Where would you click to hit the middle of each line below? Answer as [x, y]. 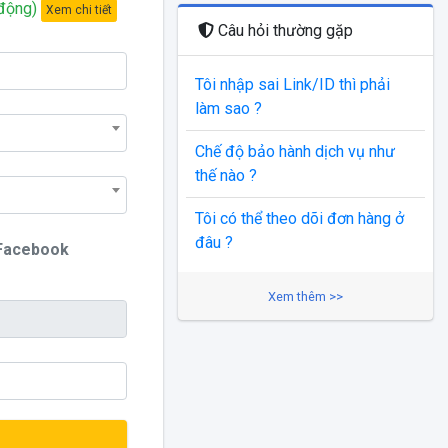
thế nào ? [226, 175]
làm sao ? [228, 108]
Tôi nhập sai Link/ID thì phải [292, 84]
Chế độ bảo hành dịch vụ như [295, 151]
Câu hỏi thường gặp [283, 30]
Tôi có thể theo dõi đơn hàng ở [299, 218]
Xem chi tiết [104, 10]
